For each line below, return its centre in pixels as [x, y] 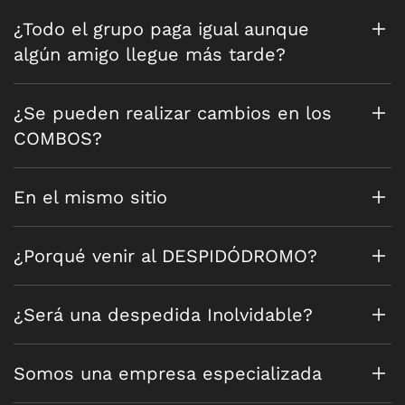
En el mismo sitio [90, 198]
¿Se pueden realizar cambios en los [173, 113]
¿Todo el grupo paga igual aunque [161, 29]
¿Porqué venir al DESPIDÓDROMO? [165, 256]
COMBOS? [58, 139]
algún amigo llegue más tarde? [150, 55]
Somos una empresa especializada [168, 374]
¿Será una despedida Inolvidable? [163, 315]
